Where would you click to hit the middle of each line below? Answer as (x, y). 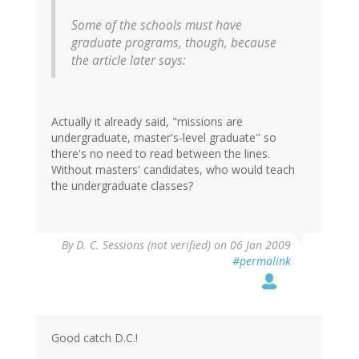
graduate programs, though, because (174, 43)
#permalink (262, 261)
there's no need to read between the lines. (161, 154)
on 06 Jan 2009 (251, 245)
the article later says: (129, 61)
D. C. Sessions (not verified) (143, 245)
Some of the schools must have (157, 26)
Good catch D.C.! (95, 338)
